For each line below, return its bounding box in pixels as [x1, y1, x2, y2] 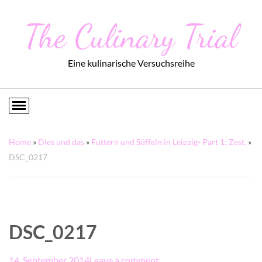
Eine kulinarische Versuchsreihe [67, 57, 195, 68]
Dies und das [38, 137, 84, 147]
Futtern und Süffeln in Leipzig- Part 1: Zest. [91, 137, 246, 147]
